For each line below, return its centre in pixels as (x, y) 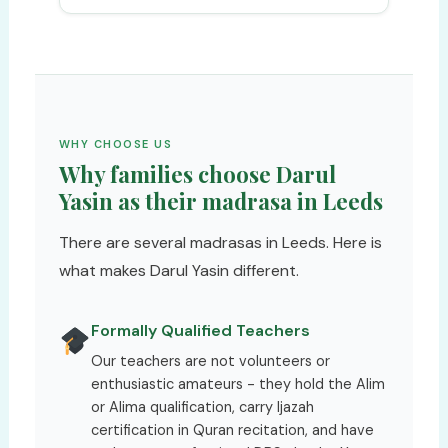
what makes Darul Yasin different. (178, 270)
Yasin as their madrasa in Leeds (220, 201)
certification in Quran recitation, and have (232, 430)
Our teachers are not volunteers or (210, 361)
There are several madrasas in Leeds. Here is (220, 242)
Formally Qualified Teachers (200, 330)
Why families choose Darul (197, 174)
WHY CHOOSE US (115, 144)
